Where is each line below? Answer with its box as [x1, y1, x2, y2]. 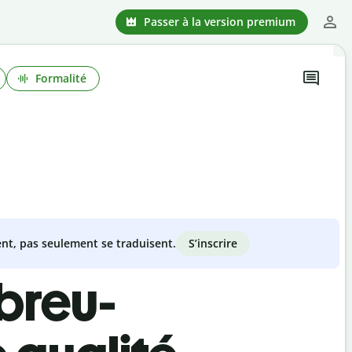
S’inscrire [189, 235, 237, 251]
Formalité [35, 70, 86, 86]
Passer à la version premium [144, 13, 295, 29]
